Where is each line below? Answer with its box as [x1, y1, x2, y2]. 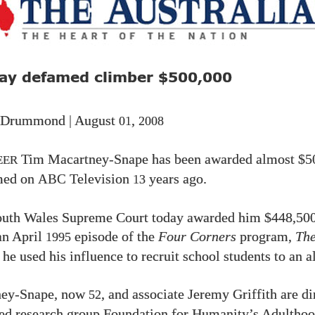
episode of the [71, 229, 158, 244]
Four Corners [158, 229, 236, 244]
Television [66, 172, 133, 186]
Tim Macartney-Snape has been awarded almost [18, 152, 298, 167]
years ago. [146, 172, 207, 186]
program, [236, 229, 295, 244]
